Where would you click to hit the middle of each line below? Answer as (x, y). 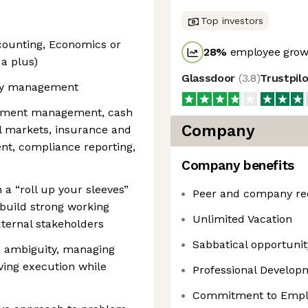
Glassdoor (210, 78)
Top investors (232, 21)
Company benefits (238, 165)
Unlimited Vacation (242, 219)
